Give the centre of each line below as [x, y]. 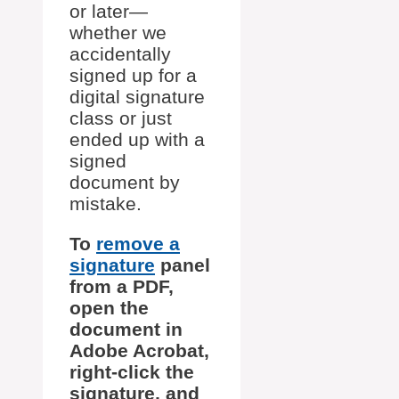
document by [125, 183]
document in [126, 330]
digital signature [137, 97]
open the [109, 308]
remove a [138, 244]
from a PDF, [122, 287]
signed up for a [133, 76]
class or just [121, 118]
